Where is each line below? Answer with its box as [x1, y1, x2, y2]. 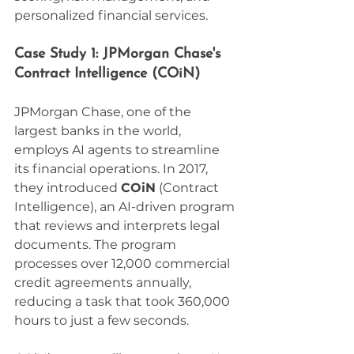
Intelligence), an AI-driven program [14, 198, 238, 214]
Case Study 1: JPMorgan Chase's [14, 46, 225, 62]
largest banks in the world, [14, 122, 184, 138]
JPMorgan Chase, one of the [14, 104, 194, 119]
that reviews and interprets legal [14, 217, 223, 233]
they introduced [14, 179, 121, 195]
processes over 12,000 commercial [14, 255, 233, 271]
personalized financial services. [14, 7, 208, 23]
